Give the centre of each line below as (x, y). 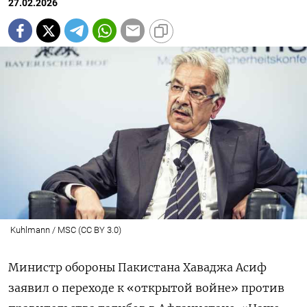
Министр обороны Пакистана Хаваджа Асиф (137, 268)
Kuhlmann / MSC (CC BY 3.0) (65, 230)
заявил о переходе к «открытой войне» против (146, 288)
